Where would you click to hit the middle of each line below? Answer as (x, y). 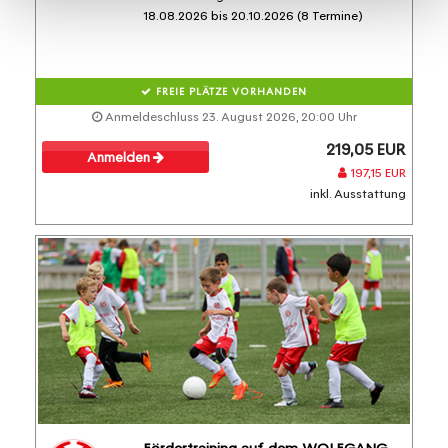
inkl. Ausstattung (358, 193)
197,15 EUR (376, 172)
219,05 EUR (366, 149)
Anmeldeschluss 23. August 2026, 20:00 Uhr (229, 116)
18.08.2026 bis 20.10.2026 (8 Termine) (252, 15)
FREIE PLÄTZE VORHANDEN (229, 91)
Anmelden (120, 157)
